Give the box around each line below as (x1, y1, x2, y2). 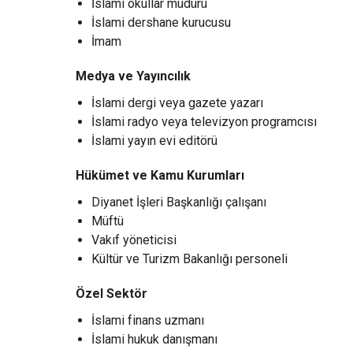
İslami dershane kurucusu (91, 14, 231, 30)
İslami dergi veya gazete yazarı (91, 95, 263, 110)
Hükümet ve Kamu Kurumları (76, 167, 244, 183)
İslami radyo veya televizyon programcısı (91, 113, 317, 129)
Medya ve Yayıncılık (76, 68, 191, 84)
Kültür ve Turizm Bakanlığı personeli (91, 251, 288, 266)
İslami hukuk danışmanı (91, 331, 217, 347)
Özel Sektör (76, 285, 147, 301)
